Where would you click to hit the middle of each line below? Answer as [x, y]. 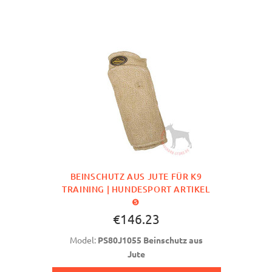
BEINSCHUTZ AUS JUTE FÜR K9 [136, 176]
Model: [83, 240]
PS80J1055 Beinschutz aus [150, 240]
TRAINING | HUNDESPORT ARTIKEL [136, 189]
